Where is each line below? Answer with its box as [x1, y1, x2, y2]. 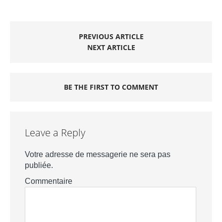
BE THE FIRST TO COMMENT [64, 82, 158, 92]
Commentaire [25, 177, 72, 186]
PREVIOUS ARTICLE [78, 32, 144, 42]
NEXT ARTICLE [87, 43, 135, 53]
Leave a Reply [25, 126, 85, 140]
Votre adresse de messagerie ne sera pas [25, 150, 170, 159]
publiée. [25, 161, 53, 170]
